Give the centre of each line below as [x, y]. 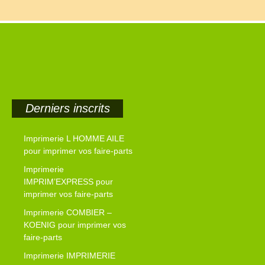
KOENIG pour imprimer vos [75, 225]
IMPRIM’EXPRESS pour [68, 182]
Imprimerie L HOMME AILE [74, 139]
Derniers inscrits [67, 109]
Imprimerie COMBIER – [68, 213]
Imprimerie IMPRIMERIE [70, 256]
